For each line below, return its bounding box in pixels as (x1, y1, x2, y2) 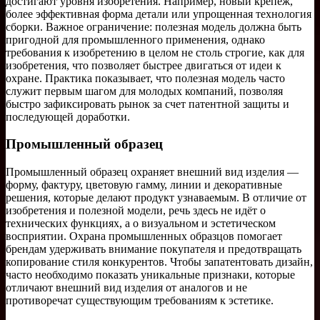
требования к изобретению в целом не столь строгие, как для (6, 46, 304, 59)
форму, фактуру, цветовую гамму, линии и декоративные (6, 178, 282, 191)
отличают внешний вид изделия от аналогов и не (6, 281, 247, 294)
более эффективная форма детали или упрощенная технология (6, 7, 311, 20)
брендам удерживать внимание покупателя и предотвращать (6, 242, 301, 255)
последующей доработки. (6, 110, 130, 123)
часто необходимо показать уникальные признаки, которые (6, 268, 295, 281)
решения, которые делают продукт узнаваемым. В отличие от (6, 191, 306, 204)
